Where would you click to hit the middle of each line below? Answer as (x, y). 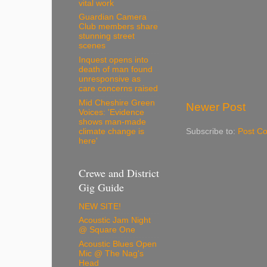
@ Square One (107, 230)
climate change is (111, 131)
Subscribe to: (212, 131)
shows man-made (112, 122)
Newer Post (216, 107)
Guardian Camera (113, 17)
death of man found (116, 70)
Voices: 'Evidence (111, 112)
